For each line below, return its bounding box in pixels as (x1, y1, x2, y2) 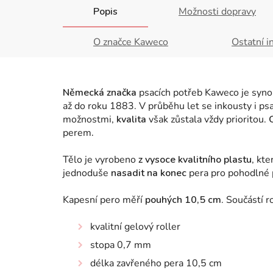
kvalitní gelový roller (90, 220, 180, 233)
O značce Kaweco (93, 35, 168, 49)
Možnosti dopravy (179, 5, 256, 18)
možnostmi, (63, 113, 114, 126)
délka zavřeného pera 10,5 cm (90, 257, 222, 270)
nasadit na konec (111, 166, 186, 180)
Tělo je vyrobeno (63, 153, 136, 166)
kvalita (114, 113, 146, 126)
